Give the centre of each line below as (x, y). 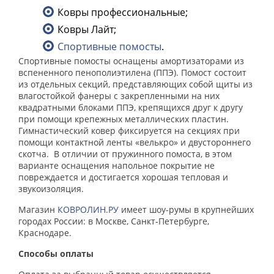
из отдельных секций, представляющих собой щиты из (135, 84)
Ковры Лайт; (87, 30)
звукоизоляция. (51, 189)
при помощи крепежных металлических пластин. (124, 119)
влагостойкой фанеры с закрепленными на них (119, 96)
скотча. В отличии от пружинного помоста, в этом (125, 154)
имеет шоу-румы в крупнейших (186, 210)
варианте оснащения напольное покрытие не (117, 166)
